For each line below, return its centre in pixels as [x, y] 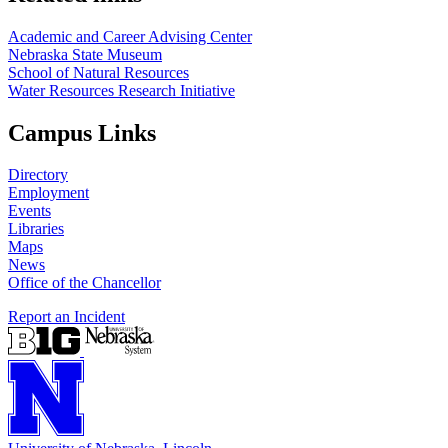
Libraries [36, 229]
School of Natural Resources [98, 72]
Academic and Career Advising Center [130, 36]
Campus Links [82, 132]
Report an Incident [66, 317]
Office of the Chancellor [84, 283]
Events [29, 211]
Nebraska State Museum [85, 54]
